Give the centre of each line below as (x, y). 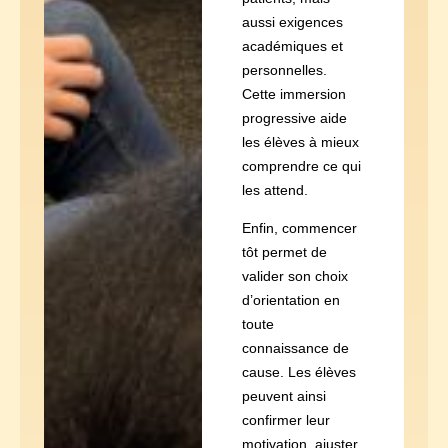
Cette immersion (293, 93)
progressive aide (294, 117)
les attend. (274, 189)
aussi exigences (292, 21)
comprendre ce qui (301, 165)
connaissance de (295, 348)
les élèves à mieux (300, 141)
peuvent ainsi (283, 396)
